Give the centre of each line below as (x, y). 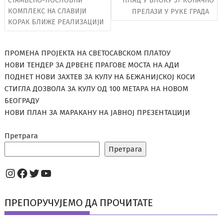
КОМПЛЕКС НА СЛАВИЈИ (48, 11)
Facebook (41, 173)
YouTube (63, 173)
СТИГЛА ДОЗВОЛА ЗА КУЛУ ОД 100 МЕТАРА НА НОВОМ (97, 89)
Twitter (47, 173)
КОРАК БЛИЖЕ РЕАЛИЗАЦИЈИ (56, 22)
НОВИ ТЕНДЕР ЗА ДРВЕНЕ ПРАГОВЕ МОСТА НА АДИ (92, 65)
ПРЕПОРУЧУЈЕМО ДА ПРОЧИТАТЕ (79, 202)
